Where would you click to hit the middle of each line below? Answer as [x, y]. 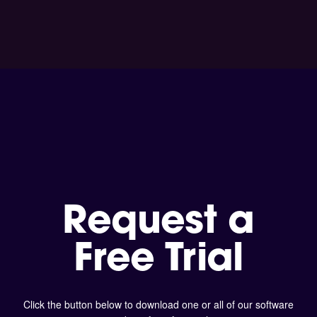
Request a [158, 224]
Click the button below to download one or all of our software [158, 305]
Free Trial [158, 261]
